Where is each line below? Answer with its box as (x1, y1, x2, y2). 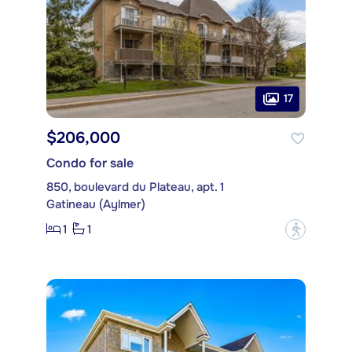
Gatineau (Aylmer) (46, 196, 145, 212)
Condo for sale (46, 154, 134, 171)
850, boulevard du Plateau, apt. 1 (46, 178, 225, 195)
